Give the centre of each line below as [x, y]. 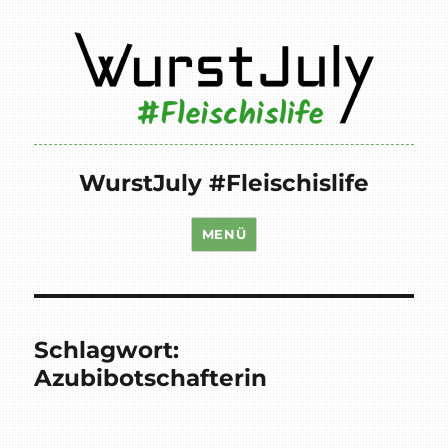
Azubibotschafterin [151, 377]
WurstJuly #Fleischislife [224, 182]
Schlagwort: [107, 349]
